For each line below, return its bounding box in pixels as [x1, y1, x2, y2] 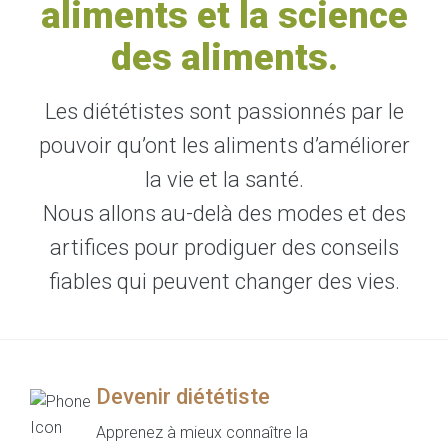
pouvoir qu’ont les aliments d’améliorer [38, 132, 410, 158]
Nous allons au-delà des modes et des [42, 200, 406, 226]
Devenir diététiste [95, 383, 270, 409]
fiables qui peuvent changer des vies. [48, 268, 400, 294]
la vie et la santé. [144, 166, 304, 192]
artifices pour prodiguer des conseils [49, 234, 399, 260]
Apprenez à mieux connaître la [95, 422, 308, 442]
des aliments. [110, 36, 338, 79]
